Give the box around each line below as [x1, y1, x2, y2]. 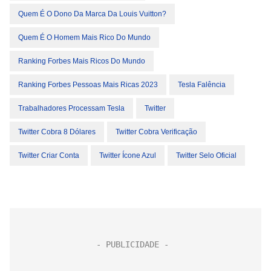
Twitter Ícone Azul [99, 151, 156, 160]
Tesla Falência [178, 80, 226, 89]
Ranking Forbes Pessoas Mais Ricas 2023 [18, 80, 158, 89]
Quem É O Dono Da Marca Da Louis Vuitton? [18, 10, 166, 18]
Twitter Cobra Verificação [116, 128, 197, 136]
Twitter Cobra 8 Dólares [18, 128, 96, 136]
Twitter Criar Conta [18, 151, 79, 160]
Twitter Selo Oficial [176, 151, 237, 160]
